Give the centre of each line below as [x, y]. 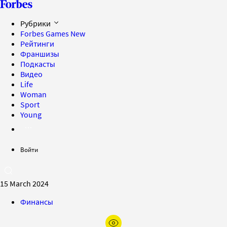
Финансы [37, 202]
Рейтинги [37, 44]
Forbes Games [45, 33]
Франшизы [40, 54]
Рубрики [36, 23]
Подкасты [38, 64]
